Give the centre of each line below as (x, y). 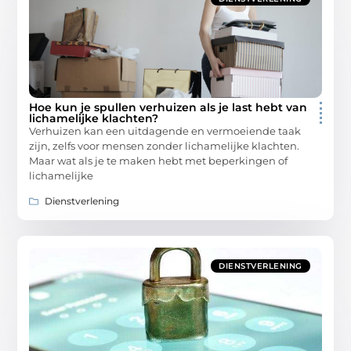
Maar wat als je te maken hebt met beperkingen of (159, 160)
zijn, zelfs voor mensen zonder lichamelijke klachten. (165, 145)
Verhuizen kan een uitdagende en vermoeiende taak (165, 130)
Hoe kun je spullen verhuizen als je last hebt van (168, 107)
